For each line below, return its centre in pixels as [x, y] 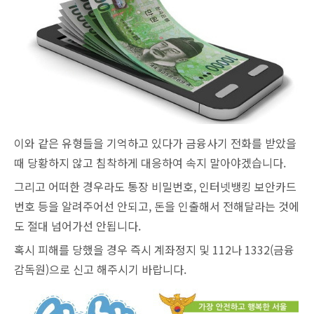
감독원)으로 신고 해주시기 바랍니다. [100, 269]
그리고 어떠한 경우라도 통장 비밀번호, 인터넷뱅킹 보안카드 [155, 187]
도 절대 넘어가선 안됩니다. [77, 226]
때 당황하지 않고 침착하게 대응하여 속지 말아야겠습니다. [150, 163]
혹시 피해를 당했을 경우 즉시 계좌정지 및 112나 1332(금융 [154, 250]
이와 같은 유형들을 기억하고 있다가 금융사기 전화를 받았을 [155, 143]
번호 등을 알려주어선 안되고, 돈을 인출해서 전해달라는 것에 [157, 206]
